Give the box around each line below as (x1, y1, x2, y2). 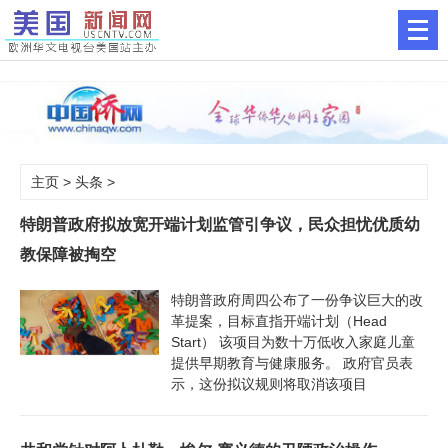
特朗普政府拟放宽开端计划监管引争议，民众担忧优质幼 (20, 215, 420, 233)
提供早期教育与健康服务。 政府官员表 (170, 354, 413, 371)
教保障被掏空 (20, 245, 116, 263)
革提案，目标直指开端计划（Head (170, 312, 387, 329)
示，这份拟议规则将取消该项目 (170, 375, 367, 392)
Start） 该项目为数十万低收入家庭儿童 (170, 333, 415, 350)
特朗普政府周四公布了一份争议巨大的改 (170, 291, 423, 308)
